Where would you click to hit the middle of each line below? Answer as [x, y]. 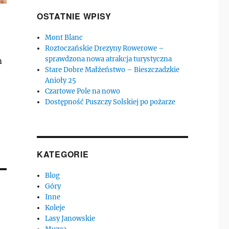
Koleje [55, 208]
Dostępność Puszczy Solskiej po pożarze [110, 102]
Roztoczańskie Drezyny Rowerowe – [105, 48]
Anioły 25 [61, 80]
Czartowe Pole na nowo [83, 91]
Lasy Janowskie [70, 218]
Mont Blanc [64, 37]
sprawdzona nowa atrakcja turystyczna [109, 59]
